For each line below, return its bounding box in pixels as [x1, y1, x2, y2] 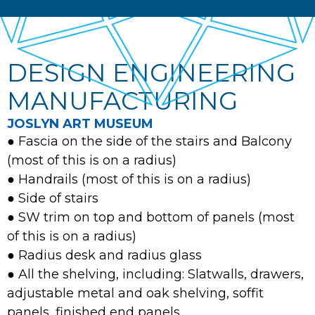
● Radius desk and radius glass [7, 247, 202, 263]
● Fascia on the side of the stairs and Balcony [7, 133, 292, 149]
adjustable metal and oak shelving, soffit [7, 285, 264, 301]
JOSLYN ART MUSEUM [7, 115, 153, 131]
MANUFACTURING [7, 85, 238, 116]
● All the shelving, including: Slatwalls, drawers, [7, 266, 304, 282]
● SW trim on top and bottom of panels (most [7, 209, 295, 225]
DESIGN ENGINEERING [7, 57, 295, 88]
